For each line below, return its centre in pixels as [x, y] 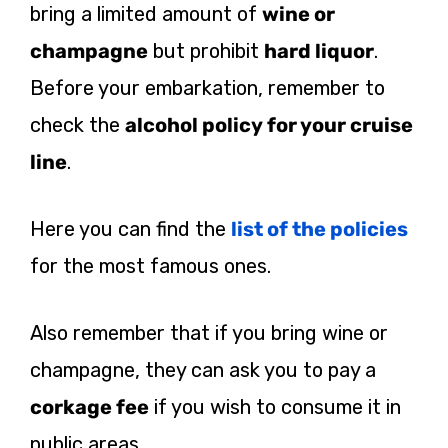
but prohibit [206, 51]
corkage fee [89, 407]
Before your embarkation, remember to [207, 88]
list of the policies [319, 229]
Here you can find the [130, 229]
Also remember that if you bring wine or [209, 333]
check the [77, 125]
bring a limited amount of [146, 14]
